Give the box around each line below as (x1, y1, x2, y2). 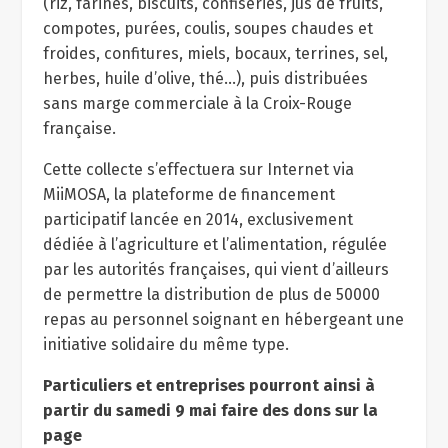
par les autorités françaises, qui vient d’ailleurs (42, 260, 389, 279)
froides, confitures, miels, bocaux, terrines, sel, (42, 44, 388, 63)
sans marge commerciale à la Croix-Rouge (42, 94, 352, 113)
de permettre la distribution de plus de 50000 (42, 285, 380, 304)
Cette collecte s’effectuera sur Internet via (42, 160, 354, 179)
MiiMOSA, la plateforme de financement (42, 185, 335, 204)
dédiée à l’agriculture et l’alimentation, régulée (42, 235, 387, 254)
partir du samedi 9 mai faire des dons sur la (42, 401, 378, 420)
